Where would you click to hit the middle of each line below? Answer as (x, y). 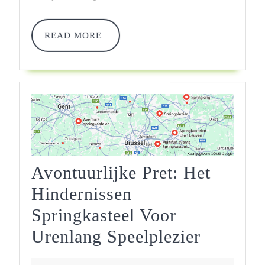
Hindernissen (82, 193)
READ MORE (73, 35)
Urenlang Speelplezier (116, 236)
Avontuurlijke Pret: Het (121, 172)
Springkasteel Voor (104, 215)
